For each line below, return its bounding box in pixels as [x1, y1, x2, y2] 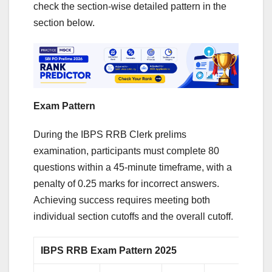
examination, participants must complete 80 [33, 146, 219, 157]
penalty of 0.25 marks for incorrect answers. [33, 178, 219, 189]
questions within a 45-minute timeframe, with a [33, 162, 232, 173]
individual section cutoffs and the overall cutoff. [33, 211, 233, 222]
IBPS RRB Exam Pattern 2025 [41, 245, 177, 256]
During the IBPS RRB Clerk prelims [33, 129, 186, 140]
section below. [33, 17, 95, 28]
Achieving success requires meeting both [33, 195, 210, 206]
